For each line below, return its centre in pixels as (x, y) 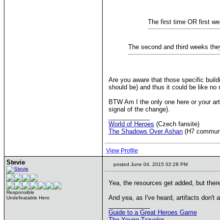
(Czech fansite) (177, 124)
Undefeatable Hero (28, 198)
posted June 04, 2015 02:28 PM (150, 164)
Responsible (20, 192)
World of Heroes (131, 124)
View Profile (122, 151)
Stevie (16, 162)
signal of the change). (139, 109)
